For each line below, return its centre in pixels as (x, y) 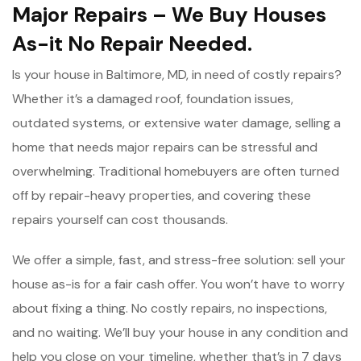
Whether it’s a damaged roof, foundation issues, (153, 98)
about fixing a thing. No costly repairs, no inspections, (170, 308)
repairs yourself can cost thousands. (120, 219)
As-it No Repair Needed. (132, 43)
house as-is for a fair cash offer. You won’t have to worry (178, 284)
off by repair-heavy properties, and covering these (162, 195)
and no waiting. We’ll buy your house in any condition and (180, 332)
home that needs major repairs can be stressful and (165, 147)
